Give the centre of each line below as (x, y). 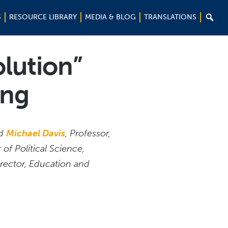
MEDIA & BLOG (110, 17)
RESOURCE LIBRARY (43, 17)
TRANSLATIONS (170, 17)
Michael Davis (36, 133)
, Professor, (88, 133)
